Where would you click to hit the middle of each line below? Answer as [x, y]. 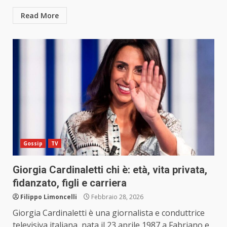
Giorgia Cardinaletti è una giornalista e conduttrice [109, 213]
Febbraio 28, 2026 [117, 197]
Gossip [33, 144]
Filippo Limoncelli [49, 197]
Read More [40, 16]
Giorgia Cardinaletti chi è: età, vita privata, [110, 170]
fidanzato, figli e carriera [70, 183]
